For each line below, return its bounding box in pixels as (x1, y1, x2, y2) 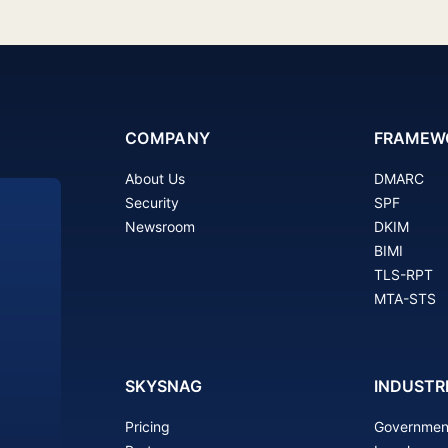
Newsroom (124, 217, 195, 235)
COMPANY (124, 127, 211, 148)
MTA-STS (373, 289, 436, 307)
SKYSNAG (124, 375, 202, 396)
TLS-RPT (373, 265, 433, 283)
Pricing (124, 417, 170, 435)
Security (124, 193, 179, 211)
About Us (124, 169, 185, 187)
